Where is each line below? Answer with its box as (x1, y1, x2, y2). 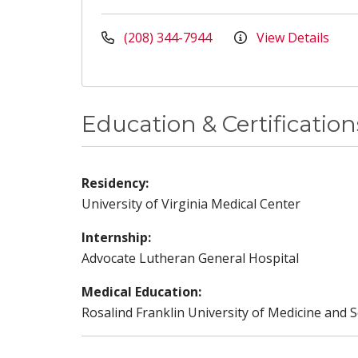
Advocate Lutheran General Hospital (82, 249, 299, 267)
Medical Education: (82, 283, 201, 300)
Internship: (82, 229, 151, 246)
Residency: (82, 174, 149, 192)
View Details (253, 29, 329, 46)
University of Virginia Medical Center (82, 195, 300, 213)
